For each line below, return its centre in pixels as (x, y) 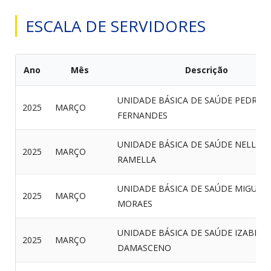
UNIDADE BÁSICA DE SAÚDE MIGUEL (192, 188)
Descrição (206, 70)
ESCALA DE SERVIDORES (116, 26)
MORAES (135, 204)
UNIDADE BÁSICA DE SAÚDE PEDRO (191, 100)
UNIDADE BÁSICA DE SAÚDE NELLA (189, 144)
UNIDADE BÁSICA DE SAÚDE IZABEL (191, 233)
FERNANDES (142, 115)
